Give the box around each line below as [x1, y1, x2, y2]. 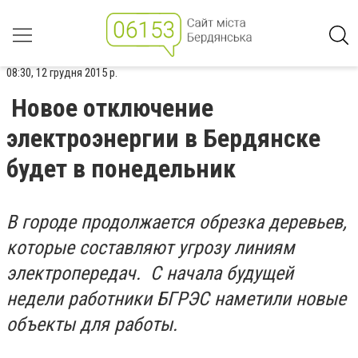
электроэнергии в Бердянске [6, 123, 320, 153]
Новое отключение [11, 93, 213, 123]
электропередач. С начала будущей [6, 262, 293, 284]
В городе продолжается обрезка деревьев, [6, 211, 347, 233]
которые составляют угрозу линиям [6, 237, 295, 259]
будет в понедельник [6, 153, 236, 184]
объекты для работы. [6, 313, 177, 336]
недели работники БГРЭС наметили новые [6, 288, 346, 310]
